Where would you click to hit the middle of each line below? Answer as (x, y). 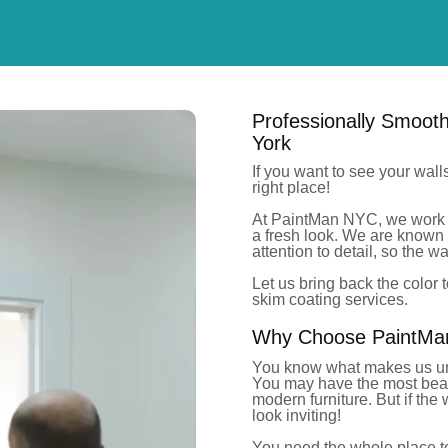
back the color (389, 284)
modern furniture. (314, 400)
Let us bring (296, 284)
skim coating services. (330, 300)
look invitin (290, 416)
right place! (291, 188)
